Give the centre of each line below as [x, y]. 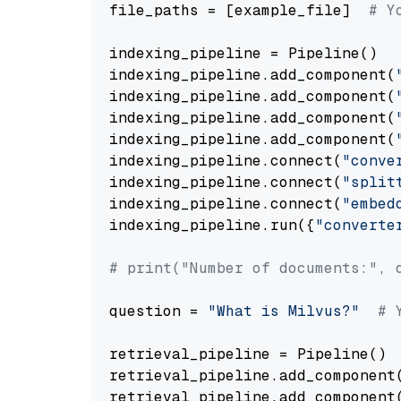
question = [158, 311]
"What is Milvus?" [284, 311]
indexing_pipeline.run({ [212, 225]
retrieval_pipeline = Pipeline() [248, 354]
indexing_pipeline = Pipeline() [243, 53]
